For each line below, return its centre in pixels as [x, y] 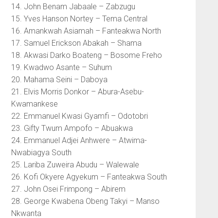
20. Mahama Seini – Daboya [59, 80]
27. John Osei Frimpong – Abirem [68, 189]
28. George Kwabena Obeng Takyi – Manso [85, 201]
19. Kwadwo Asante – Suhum [61, 68]
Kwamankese [34, 104]
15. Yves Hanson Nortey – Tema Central [79, 19]
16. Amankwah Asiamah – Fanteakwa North [86, 31]
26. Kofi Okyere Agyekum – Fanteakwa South [89, 177]
